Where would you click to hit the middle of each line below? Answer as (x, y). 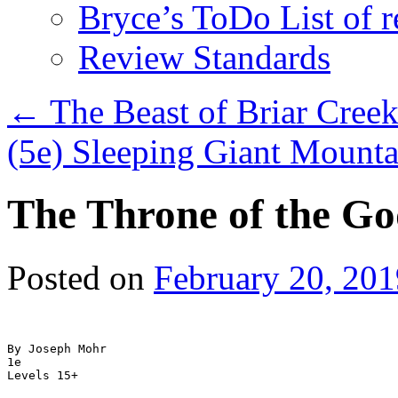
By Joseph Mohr (57, 348)
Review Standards (204, 57)
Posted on (76, 277)
